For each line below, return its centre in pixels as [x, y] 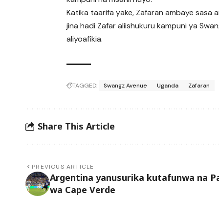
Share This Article [76, 126]
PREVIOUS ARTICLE [63, 166]
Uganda [168, 85]
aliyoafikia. [85, 39]
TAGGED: [85, 85]
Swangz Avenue [126, 85]
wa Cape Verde [83, 189]
